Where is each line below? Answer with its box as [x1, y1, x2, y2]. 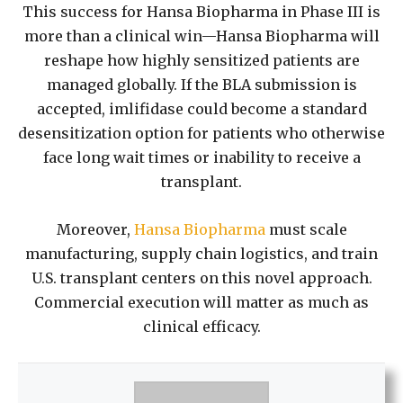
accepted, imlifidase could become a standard [36, 100, 367, 119]
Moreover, [56, 220, 134, 239]
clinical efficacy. [142, 318, 261, 336]
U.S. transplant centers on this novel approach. [31, 269, 372, 288]
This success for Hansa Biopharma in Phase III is [22, 3, 381, 22]
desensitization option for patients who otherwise [18, 124, 385, 143]
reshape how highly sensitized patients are [43, 51, 360, 70]
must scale [264, 220, 347, 239]
